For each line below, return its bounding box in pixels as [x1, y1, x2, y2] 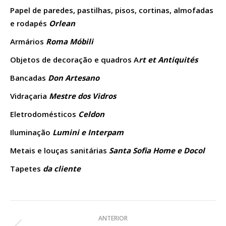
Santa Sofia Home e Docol [109, 145, 205, 155]
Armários [10, 36, 46, 46]
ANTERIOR [98, 213, 128, 222]
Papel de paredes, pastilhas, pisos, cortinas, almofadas [10, 5, 213, 15]
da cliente [43, 163, 81, 174]
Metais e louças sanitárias [10, 145, 109, 155]
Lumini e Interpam [52, 127, 126, 137]
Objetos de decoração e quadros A [10, 54, 139, 65]
